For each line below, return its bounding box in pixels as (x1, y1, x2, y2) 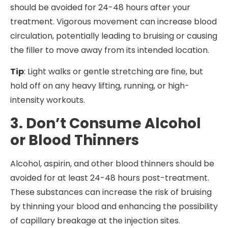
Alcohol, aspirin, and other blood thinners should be (10, 157, 214, 169)
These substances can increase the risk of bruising (10, 186, 212, 198)
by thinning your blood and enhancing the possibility (10, 200, 218, 212)
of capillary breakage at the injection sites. (10, 214, 180, 226)
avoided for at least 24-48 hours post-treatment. (10, 172, 209, 184)
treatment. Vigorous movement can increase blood (10, 16, 217, 28)
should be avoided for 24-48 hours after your (10, 2, 190, 14)
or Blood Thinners (10, 130, 139, 150)
